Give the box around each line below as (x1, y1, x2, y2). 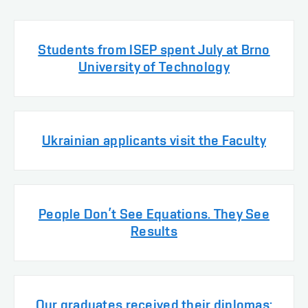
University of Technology (78, 58, 230, 76)
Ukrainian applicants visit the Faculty (42, 132, 266, 149)
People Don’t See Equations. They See (38, 206, 270, 223)
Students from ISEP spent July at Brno (38, 41, 270, 58)
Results (131, 223, 177, 240)
